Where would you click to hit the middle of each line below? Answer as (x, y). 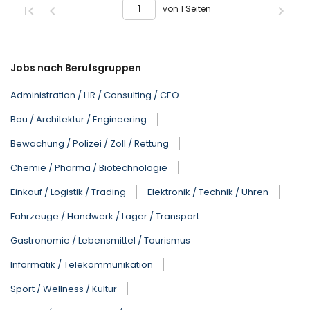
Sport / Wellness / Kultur (64, 289)
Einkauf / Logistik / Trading (68, 192)
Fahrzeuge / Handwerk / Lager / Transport (105, 217)
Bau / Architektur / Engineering (79, 120)
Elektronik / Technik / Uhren (208, 192)
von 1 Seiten (187, 9)
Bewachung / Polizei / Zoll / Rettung (90, 144)
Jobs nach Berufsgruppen (76, 68)
